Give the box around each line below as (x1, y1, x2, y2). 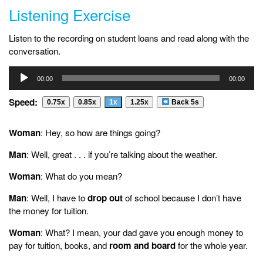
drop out (87, 191, 123, 204)
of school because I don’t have (123, 191, 241, 204)
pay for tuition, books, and (9, 238, 109, 251)
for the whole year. (176, 238, 248, 251)
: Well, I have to (26, 191, 87, 204)
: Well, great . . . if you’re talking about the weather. (26, 147, 217, 160)
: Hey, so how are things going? (41, 126, 160, 139)
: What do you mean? (41, 169, 122, 182)
